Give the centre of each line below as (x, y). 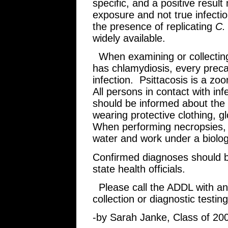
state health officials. (139, 169)
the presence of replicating (154, 26)
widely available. (129, 38)
